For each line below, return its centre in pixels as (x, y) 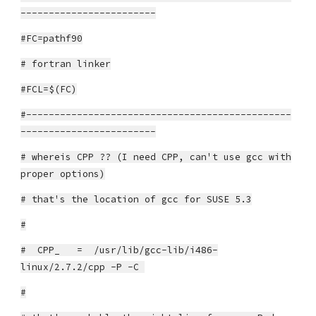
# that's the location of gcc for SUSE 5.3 (136, 199)
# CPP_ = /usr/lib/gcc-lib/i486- (120, 250)
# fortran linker (66, 64)
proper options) (63, 174)
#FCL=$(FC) (49, 89)
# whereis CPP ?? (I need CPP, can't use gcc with (156, 157)
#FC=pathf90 (52, 38)
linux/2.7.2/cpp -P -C (83, 267)
